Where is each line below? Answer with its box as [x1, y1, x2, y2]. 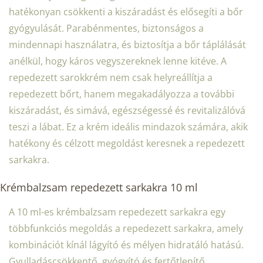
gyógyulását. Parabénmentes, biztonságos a [9, 21, 204, 35]
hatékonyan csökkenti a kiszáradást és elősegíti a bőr [9, 5, 243, 18]
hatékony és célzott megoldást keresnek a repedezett [9, 136, 245, 150]
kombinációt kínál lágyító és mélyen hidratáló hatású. [9, 238, 244, 251]
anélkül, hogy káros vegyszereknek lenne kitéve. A [9, 54, 227, 68]
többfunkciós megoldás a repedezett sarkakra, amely [9, 221, 243, 235]
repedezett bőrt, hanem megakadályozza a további [9, 87, 234, 100]
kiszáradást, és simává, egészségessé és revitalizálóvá [9, 103, 245, 117]
